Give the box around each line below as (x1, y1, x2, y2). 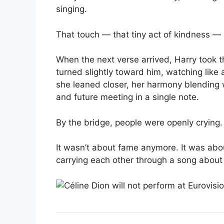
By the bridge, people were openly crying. (56, 117, 222, 127)
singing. (56, 4, 87, 14)
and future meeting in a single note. (56, 92, 199, 102)
